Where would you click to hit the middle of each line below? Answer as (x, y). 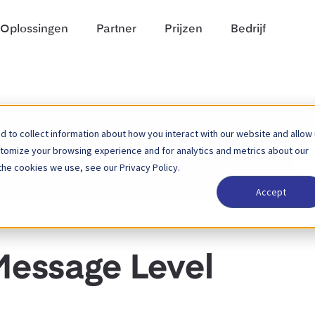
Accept (271, 192)
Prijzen (184, 30)
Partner (116, 30)
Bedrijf (248, 30)
